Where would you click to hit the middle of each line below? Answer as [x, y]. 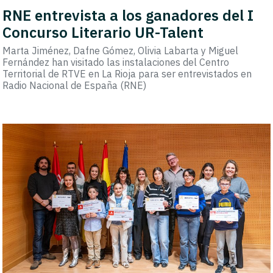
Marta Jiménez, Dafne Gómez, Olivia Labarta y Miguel [121, 51]
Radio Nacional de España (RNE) [75, 86]
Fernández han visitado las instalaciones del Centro [116, 62]
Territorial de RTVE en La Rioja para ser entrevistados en [127, 74]
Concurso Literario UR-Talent [103, 33]
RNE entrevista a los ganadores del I [128, 16]
